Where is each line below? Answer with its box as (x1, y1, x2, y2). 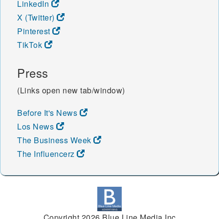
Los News (17, 121, 56, 132)
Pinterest (17, 25, 52, 37)
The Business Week (17, 134, 93, 146)
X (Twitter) (17, 12, 57, 23)
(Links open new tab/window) (17, 85, 125, 96)
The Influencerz (17, 148, 77, 160)
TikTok (17, 39, 44, 51)
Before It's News (17, 107, 80, 119)
